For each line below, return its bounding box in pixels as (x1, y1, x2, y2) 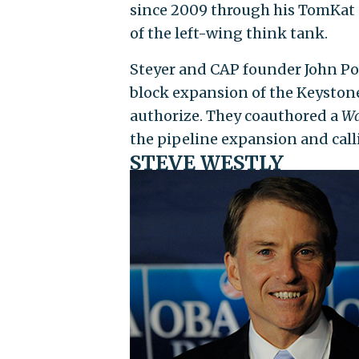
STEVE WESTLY (129, 151, 284, 176)
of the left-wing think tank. (129, 24, 328, 43)
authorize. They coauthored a (129, 107, 341, 126)
